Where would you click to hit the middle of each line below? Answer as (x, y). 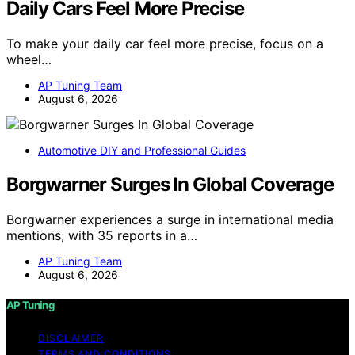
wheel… (29, 59)
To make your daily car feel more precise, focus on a (165, 43)
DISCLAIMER (71, 338)
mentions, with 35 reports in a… (102, 235)
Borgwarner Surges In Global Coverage (170, 184)
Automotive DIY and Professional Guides (142, 150)
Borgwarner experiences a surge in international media (170, 219)
